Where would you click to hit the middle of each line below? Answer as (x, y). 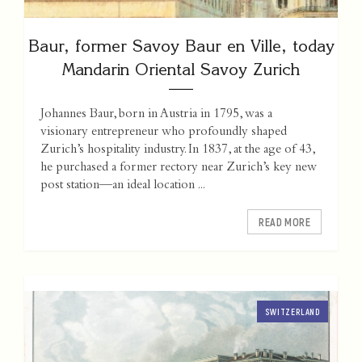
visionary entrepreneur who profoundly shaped (164, 133)
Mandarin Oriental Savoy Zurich (181, 69)
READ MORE (284, 222)
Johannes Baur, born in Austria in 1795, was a (156, 115)
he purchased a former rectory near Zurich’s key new (179, 168)
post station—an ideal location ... (123, 186)
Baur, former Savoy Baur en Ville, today (181, 46)
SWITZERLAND (293, 312)
